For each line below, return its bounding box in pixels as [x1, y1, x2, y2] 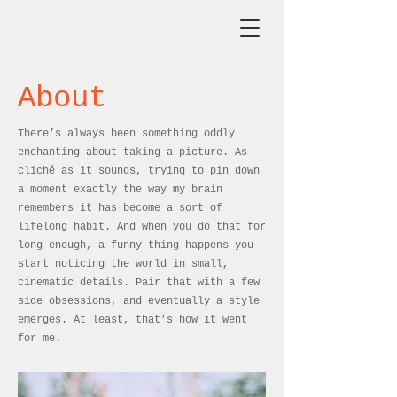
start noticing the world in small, [18, 258, 229, 270]
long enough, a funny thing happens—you [18, 239, 253, 252]
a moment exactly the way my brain [18, 183, 222, 196]
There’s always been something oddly [18, 128, 235, 140]
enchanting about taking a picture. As [18, 146, 247, 159]
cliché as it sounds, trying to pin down [18, 165, 260, 177]
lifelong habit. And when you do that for [18, 221, 266, 233]
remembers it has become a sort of [18, 202, 222, 214]
